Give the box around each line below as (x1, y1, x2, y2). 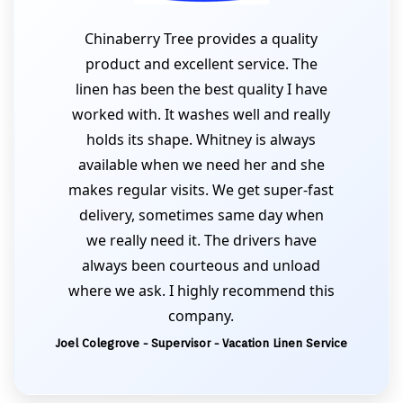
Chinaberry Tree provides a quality (85, 29, 318, 49)
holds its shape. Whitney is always (86, 130, 317, 149)
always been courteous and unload (82, 255, 321, 275)
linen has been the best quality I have (75, 79, 327, 99)
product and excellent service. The (85, 54, 318, 74)
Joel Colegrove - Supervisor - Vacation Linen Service (56, 336, 347, 350)
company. (168, 306, 235, 326)
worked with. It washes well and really (72, 104, 331, 124)
